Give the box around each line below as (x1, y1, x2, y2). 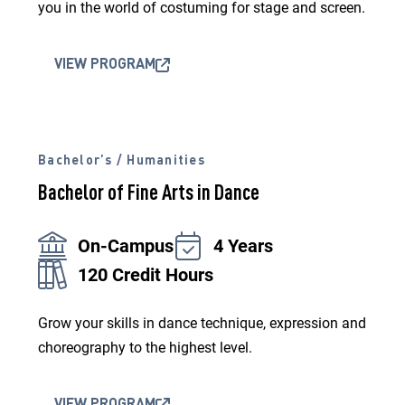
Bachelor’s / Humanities (38, 155, 205, 167)
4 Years (213, 235, 273, 257)
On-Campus (78, 235, 174, 257)
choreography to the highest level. (38, 339, 252, 356)
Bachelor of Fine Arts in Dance (38, 184, 259, 205)
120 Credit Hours (78, 264, 213, 286)
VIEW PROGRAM (54, 58, 155, 72)
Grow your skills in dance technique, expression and (38, 315, 366, 332)
